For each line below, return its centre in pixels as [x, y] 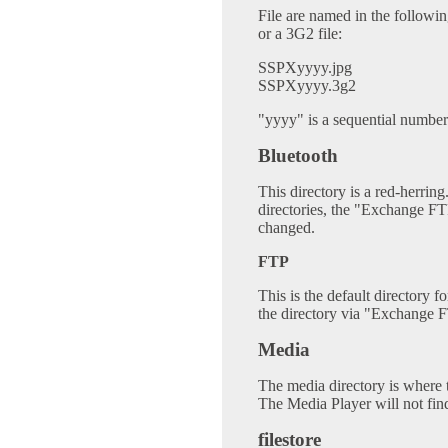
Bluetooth [298, 155]
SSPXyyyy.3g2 [307, 85]
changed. [286, 227]
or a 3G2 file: [300, 33]
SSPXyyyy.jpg [305, 67]
